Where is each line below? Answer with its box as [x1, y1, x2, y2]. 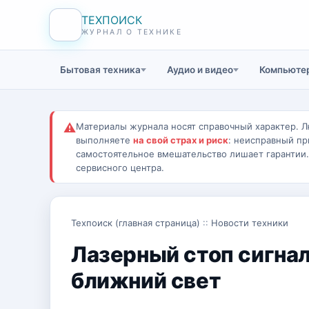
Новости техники [211, 217, 288, 228]
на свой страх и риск [133, 134, 228, 146]
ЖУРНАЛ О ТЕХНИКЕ [81, 27, 182, 37]
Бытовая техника [60, 64, 141, 75]
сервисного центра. [76, 162, 164, 173]
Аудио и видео [167, 64, 233, 75]
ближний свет [71, 268, 221, 293]
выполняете [76, 134, 133, 146]
